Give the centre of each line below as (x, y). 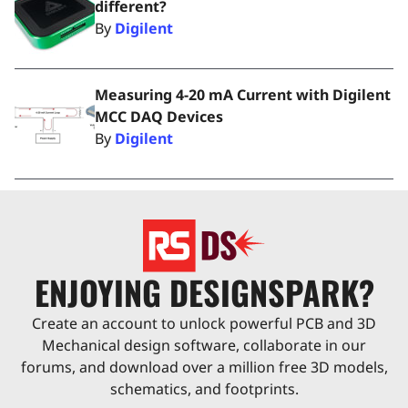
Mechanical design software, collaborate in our (204, 345)
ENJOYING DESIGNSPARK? (204, 291)
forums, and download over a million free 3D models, (204, 367)
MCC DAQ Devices (159, 116)
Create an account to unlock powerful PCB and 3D (204, 323)
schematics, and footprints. (204, 388)
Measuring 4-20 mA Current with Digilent (243, 94)
